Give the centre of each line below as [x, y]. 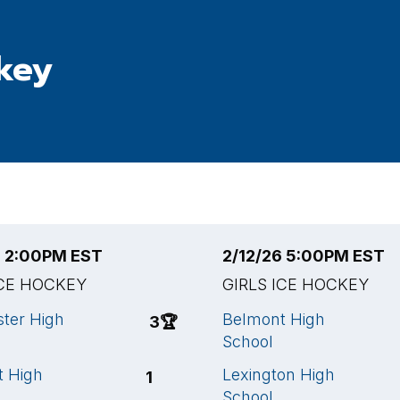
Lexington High [279, 375]
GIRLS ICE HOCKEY [296, 284]
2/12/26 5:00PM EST [304, 256]
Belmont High [274, 319]
